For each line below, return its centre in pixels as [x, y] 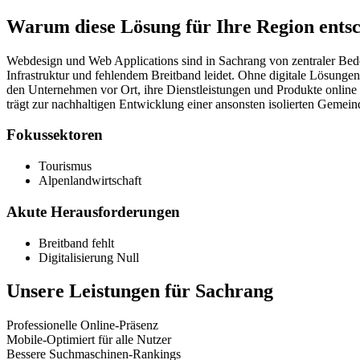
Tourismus [65, 166]
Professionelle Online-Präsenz [82, 325]
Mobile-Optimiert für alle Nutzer [89, 340]
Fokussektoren [55, 135]
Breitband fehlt [76, 243]
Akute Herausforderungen [93, 211]
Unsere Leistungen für [101, 291]
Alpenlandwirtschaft [90, 181]
